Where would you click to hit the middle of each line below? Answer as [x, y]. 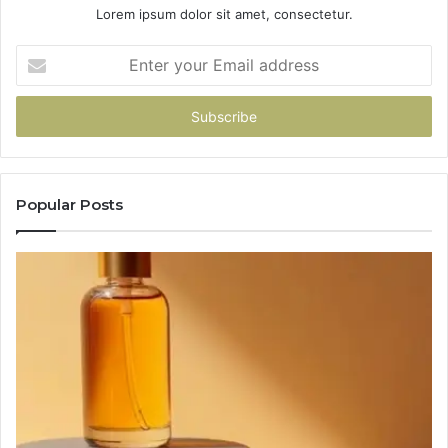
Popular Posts [69, 205]
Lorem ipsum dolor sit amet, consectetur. [224, 14]
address [40, 117]
